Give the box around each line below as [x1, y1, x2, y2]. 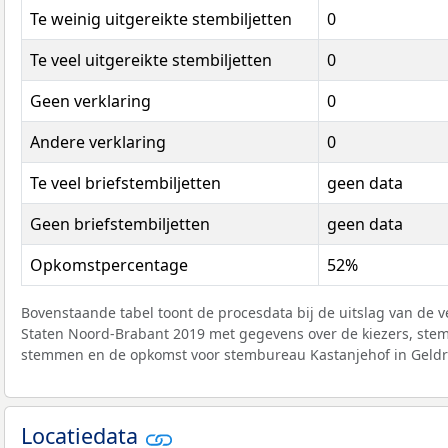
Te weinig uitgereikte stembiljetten [30, 8, 292, 31]
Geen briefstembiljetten [30, 213, 210, 236]
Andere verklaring [30, 131, 166, 154]
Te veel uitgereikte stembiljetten [30, 49, 272, 72]
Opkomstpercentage [30, 254, 188, 277]
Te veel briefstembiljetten [30, 172, 221, 195]
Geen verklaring [30, 90, 151, 113]
